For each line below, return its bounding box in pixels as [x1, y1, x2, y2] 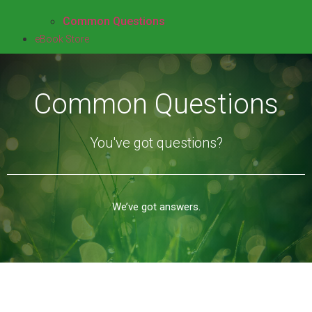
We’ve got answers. [111, 201, 201, 214]
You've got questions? [89, 134, 223, 152]
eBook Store [35, 33, 89, 45]
